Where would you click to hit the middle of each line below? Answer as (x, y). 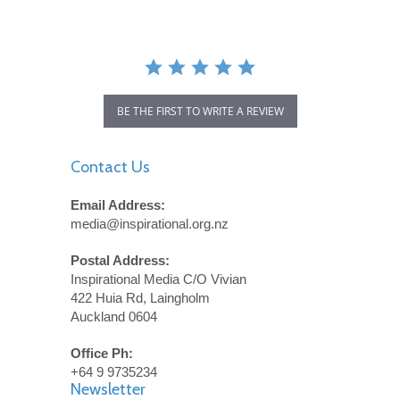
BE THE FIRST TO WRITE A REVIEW (200, 111)
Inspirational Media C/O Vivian (158, 279)
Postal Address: (120, 260)
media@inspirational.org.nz (150, 223)
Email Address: (118, 204)
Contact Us (110, 167)
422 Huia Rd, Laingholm (140, 297)
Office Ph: (102, 353)
